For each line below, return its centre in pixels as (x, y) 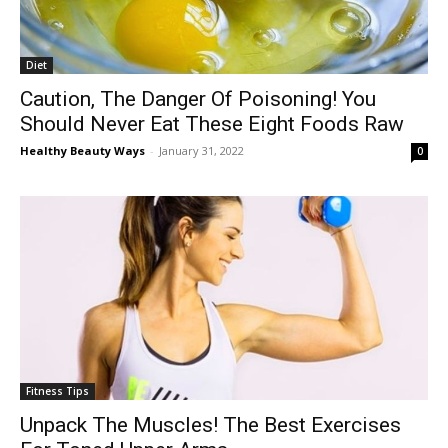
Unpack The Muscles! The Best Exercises (210, 425)
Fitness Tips (57, 391)
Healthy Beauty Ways (82, 150)
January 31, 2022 (201, 150)
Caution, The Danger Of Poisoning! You (198, 99)
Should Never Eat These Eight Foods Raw (212, 124)
